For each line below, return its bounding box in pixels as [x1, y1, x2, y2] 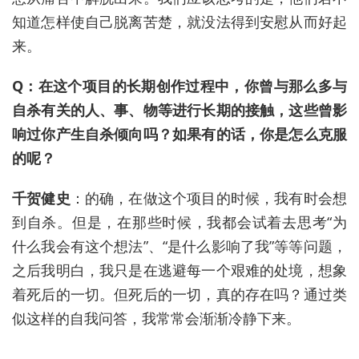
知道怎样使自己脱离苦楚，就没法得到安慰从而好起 [12, 12, 347, 32]
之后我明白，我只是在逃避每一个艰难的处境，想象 [12, 260, 347, 280]
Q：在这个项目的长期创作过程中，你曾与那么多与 [12, 76, 347, 96]
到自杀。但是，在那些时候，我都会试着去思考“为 [12, 212, 347, 232]
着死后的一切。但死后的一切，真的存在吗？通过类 [12, 284, 347, 305]
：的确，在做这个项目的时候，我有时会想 [70, 188, 348, 208]
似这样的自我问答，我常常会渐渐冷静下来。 [12, 309, 301, 329]
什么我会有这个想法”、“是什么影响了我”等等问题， [12, 236, 347, 256]
